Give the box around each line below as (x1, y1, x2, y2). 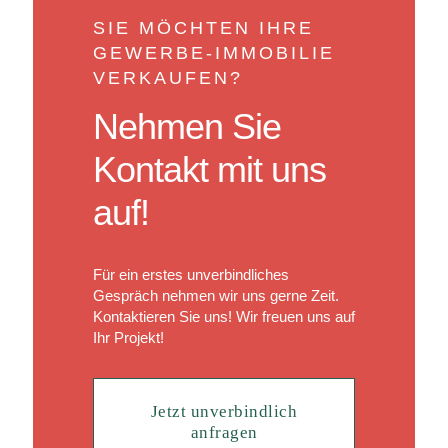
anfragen (190, 422, 258, 442)
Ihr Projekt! (92, 328, 164, 346)
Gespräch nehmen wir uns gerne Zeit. (92, 286, 339, 304)
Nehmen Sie (92, 105, 281, 147)
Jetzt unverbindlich (150, 401, 298, 421)
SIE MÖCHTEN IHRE (92, 17, 314, 38)
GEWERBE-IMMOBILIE (92, 42, 335, 63)
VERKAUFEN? (92, 67, 243, 88)
